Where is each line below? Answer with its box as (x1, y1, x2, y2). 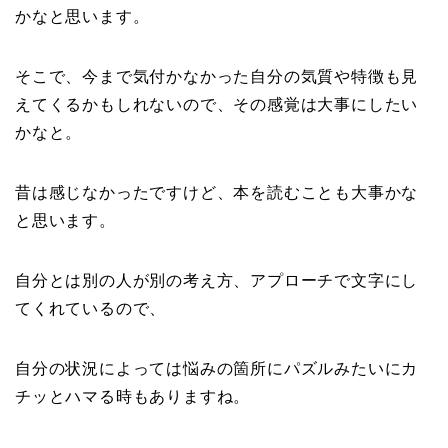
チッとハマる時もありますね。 (15, 388, 251, 406)
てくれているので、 (15, 300, 167, 318)
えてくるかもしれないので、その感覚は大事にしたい (15, 96, 419, 114)
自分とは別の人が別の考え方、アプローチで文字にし (15, 272, 419, 290)
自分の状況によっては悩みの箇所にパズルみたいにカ (15, 360, 419, 378)
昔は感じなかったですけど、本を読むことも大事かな (15, 184, 419, 202)
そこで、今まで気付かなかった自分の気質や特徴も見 (15, 68, 419, 86)
